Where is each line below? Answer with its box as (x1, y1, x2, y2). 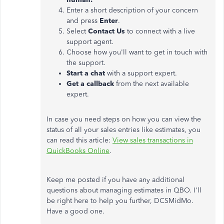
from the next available (116, 79, 189, 88)
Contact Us (88, 27, 125, 35)
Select (66, 27, 88, 35)
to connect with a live (125, 27, 195, 35)
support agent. (66, 37, 113, 46)
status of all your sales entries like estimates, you (46, 125, 200, 134)
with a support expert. (107, 69, 177, 77)
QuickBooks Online (46, 146, 109, 155)
